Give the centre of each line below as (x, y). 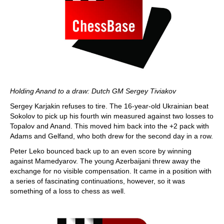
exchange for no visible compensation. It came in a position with (111, 171)
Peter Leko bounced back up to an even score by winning (101, 151)
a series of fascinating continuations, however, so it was (97, 181)
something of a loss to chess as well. (68, 191)
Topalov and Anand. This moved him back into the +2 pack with (109, 126)
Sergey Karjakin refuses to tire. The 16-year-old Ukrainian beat (109, 106)
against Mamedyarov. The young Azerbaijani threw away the (105, 161)
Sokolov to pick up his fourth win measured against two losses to (112, 116)
